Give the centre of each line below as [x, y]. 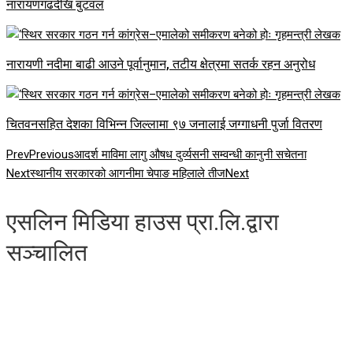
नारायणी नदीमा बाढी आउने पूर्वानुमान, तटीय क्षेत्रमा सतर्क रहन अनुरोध [161, 65]
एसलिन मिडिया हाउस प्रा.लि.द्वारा [143, 222]
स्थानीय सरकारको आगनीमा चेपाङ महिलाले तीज [128, 174]
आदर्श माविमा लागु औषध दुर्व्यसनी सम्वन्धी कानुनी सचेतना [190, 155]
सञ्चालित [47, 253]
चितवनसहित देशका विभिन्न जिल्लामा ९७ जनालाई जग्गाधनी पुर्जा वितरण [164, 124]
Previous [52, 155]
